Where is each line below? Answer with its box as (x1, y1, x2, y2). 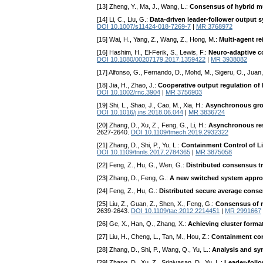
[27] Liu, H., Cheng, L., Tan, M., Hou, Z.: (97, 233, 211, 241)
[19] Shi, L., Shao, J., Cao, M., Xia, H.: (97, 102, 205, 109)
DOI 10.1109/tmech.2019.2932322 (131, 129, 228, 136)
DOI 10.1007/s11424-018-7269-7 (97, 23, 191, 31)
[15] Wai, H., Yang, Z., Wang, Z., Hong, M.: (97, 36, 219, 43)
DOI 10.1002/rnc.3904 (97, 89, 160, 96)
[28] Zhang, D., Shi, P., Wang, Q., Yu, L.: (97, 246, 212, 254)
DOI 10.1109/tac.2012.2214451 (131, 207, 220, 215)
